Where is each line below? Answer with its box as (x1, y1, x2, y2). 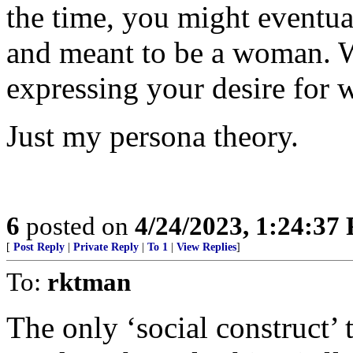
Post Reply (13, 241, 65, 253)
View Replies (176, 241, 236, 253)
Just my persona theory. (6, 119, 299, 153)
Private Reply (73, 241, 139, 253)
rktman (47, 267, 131, 296)
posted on (20, 211, 135, 240)
